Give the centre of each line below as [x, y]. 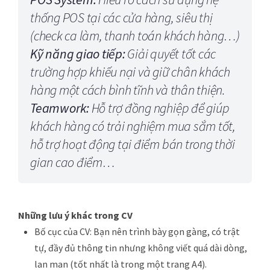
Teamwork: [60, 108]
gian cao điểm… [73, 162]
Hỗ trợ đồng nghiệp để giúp [159, 108]
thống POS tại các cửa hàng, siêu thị [121, 17]
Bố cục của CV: [63, 231]
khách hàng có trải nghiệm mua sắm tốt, [133, 126]
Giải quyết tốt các [171, 53]
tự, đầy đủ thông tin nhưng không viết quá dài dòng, [141, 247]
